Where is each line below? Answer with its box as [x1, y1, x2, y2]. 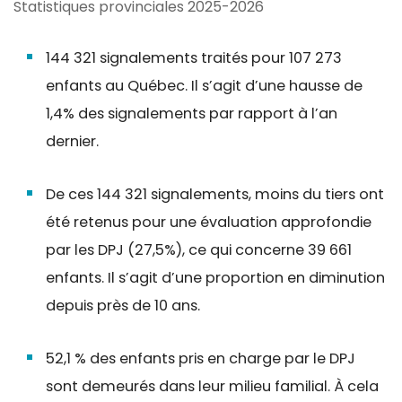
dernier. [45, 130, 102, 152]
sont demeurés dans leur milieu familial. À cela [45, 375, 379, 397]
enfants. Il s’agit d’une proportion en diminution [45, 267, 385, 288]
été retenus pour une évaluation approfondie [45, 211, 371, 232]
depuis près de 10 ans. [45, 294, 200, 316]
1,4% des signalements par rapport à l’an [45, 102, 337, 124]
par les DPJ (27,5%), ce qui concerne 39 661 [45, 239, 352, 260]
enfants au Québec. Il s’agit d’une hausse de [45, 74, 363, 96]
